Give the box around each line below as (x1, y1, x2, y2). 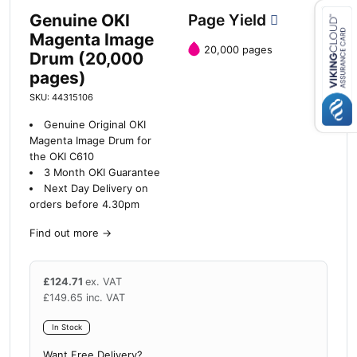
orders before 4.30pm (29, 198, 139, 211)
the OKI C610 (29, 151, 94, 163)
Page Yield (188, 10, 270, 30)
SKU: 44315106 (29, 92, 93, 104)
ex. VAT (85, 276, 122, 288)
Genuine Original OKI (43, 119, 146, 131)
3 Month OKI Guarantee (43, 167, 160, 179)
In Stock (51, 323, 82, 332)
